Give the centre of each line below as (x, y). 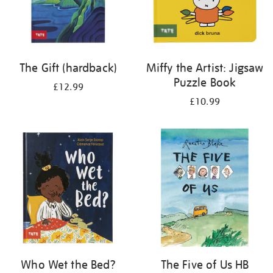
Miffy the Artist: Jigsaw (205, 68)
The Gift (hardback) (68, 68)
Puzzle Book (205, 82)
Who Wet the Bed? (68, 264)
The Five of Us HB (205, 264)
